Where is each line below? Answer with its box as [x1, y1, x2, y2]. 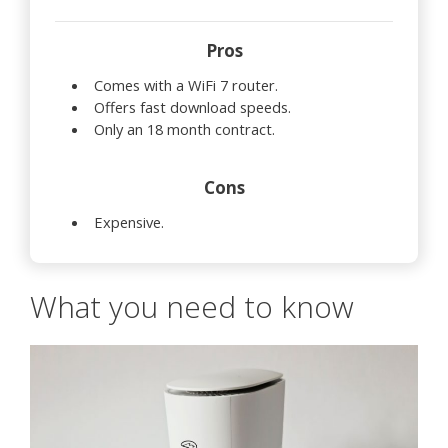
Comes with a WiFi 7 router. [94, 74, 278, 95]
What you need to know [30, 285, 354, 327]
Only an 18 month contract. [94, 118, 275, 139]
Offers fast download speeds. [94, 96, 291, 117]
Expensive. [94, 211, 164, 232]
